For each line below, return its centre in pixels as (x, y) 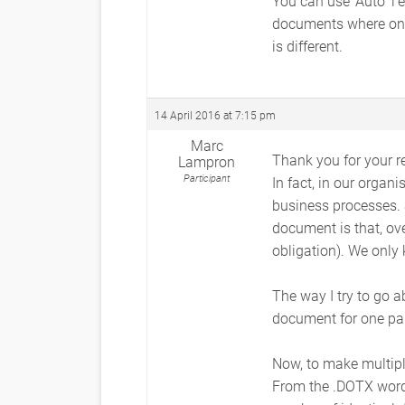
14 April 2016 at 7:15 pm (215, 115)
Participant (207, 178)
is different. (307, 46)
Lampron (207, 161)
